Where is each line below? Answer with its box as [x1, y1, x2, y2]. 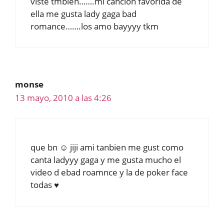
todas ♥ [30, 179, 59, 191]
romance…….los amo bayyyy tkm [30, 20, 158, 32]
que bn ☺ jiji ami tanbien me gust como [30, 141, 183, 153]
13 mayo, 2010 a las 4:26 [15, 91, 111, 103]
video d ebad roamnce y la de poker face [30, 166, 188, 178]
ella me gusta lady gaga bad [30, 7, 136, 19]
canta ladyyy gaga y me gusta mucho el [30, 154, 181, 166]
